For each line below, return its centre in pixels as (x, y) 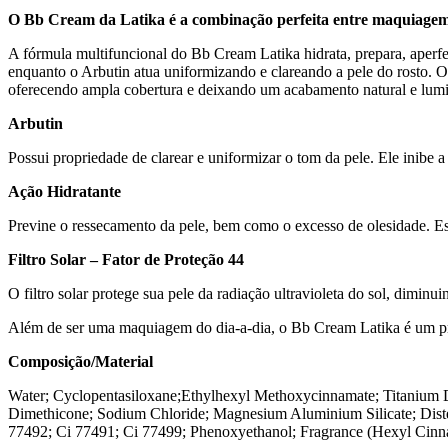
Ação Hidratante (64, 191)
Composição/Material (80, 361)
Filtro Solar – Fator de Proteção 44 (126, 259)
